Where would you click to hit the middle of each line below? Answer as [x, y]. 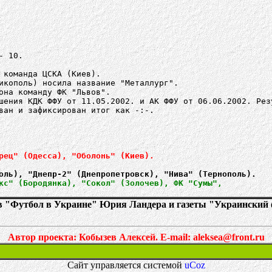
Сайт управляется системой [126, 265]
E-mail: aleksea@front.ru [212, 237]
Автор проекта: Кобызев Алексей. [84, 237]
